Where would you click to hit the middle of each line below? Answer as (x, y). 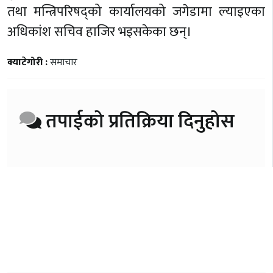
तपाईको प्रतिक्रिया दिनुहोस (138, 121)
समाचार (64, 62)
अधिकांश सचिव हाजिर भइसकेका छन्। (100, 32)
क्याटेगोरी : (29, 62)
